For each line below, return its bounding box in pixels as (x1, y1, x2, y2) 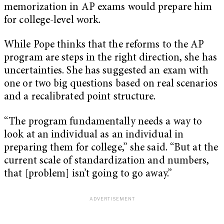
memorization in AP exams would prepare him (4, 2, 212, 13)
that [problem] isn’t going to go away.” (4, 168, 172, 179)
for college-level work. (4, 15, 101, 26)
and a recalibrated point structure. (4, 92, 156, 103)
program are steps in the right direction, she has (4, 53, 217, 64)
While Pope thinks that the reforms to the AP (4, 40, 204, 51)
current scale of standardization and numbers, (4, 155, 209, 166)
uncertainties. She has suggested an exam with (4, 66, 209, 77)
